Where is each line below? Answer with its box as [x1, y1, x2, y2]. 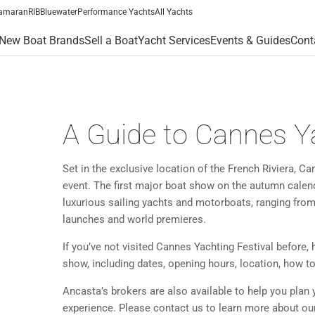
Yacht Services [138, 34, 210, 47]
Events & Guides [210, 34, 290, 47]
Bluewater [40, 7, 77, 17]
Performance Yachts [77, 7, 155, 17]
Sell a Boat [84, 34, 138, 47]
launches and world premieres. [63, 213, 207, 226]
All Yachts [155, 7, 193, 17]
